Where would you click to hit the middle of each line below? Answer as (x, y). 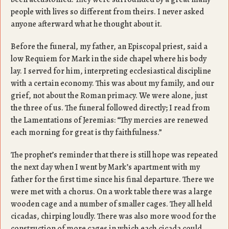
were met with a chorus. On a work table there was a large (111, 192)
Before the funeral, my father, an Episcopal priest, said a (109, 47)
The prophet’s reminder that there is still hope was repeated (114, 155)
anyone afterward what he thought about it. (87, 24)
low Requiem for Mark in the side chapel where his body (109, 59)
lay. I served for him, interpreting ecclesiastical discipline (111, 71)
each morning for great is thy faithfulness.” (87, 132)
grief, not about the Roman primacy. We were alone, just (109, 96)
